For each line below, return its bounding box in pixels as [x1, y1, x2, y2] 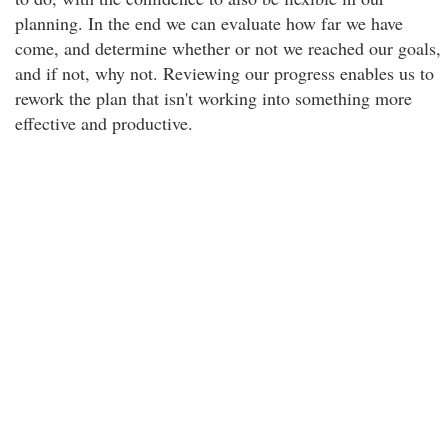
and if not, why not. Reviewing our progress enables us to [15, 61, 434, 85]
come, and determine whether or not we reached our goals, [15, 36, 441, 60]
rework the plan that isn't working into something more [15, 86, 412, 110]
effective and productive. [15, 111, 193, 135]
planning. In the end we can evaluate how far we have [15, 11, 403, 35]
